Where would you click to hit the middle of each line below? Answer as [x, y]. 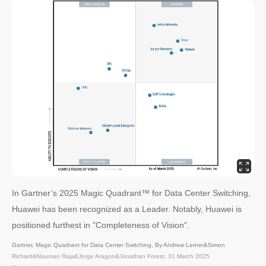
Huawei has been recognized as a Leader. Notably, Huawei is [127, 209]
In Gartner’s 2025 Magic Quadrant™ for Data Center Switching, [131, 193]
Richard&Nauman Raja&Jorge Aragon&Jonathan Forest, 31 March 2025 [111, 256]
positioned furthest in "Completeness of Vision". [101, 225]
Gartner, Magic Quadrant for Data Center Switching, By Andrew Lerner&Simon [118, 245]
